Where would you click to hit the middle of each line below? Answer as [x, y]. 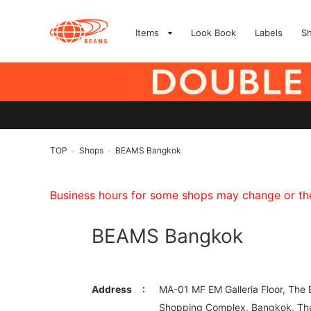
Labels [269, 33]
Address [112, 289]
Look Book [213, 33]
